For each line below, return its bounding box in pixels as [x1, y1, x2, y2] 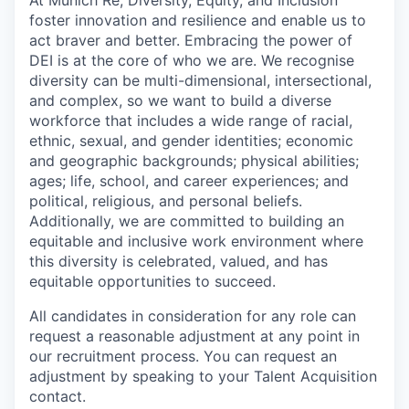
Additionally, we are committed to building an [29, 211, 344, 230]
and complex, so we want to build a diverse [29, 90, 331, 110]
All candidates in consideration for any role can [29, 306, 356, 325]
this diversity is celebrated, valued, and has [29, 251, 328, 270]
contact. [29, 386, 86, 405]
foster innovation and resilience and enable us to [29, 10, 366, 29]
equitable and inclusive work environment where [29, 231, 363, 250]
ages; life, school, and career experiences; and [29, 171, 349, 190]
